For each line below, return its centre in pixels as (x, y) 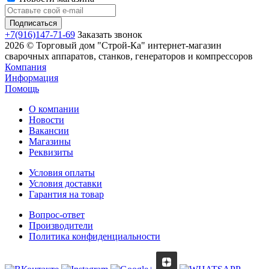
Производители (61, 226)
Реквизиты (51, 153)
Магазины (50, 142)
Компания (26, 67)
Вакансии (49, 131)
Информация (32, 78)
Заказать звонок (110, 35)
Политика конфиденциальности (95, 237)
